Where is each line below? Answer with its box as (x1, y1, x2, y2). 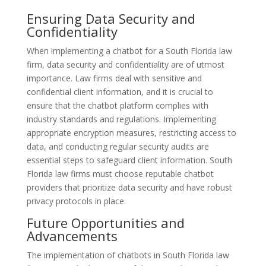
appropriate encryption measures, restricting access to (26, 126, 236, 138)
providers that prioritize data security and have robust (26, 181, 232, 193)
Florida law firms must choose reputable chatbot (26, 167, 214, 179)
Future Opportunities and (26, 213, 185, 232)
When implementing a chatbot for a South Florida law (26, 45, 232, 56)
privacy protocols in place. (26, 195, 126, 207)
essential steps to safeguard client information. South (26, 154, 232, 166)
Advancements (26, 226, 118, 245)
